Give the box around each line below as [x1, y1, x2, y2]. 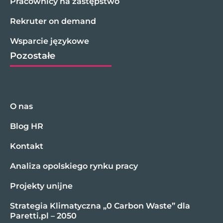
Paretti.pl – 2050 [10, 211, 77, 221]
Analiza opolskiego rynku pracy [10, 161, 138, 171]
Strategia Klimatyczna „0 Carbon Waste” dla [10, 201, 190, 211]
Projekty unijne [10, 181, 73, 191]
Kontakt [10, 141, 43, 151]
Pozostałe [10, 50, 55, 61]
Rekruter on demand [10, 16, 96, 26]
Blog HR [10, 121, 43, 131]
